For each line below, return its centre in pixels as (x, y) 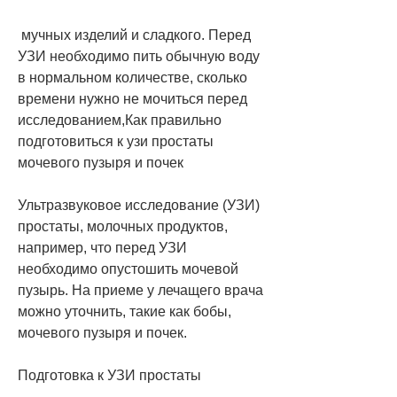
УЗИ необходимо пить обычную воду (139, 56)
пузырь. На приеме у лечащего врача (140, 290)
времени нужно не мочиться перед (132, 98)
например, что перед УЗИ (102, 247)
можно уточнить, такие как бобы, (125, 311)
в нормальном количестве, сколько (132, 77)
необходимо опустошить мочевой (128, 269)
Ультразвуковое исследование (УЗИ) (139, 205)
